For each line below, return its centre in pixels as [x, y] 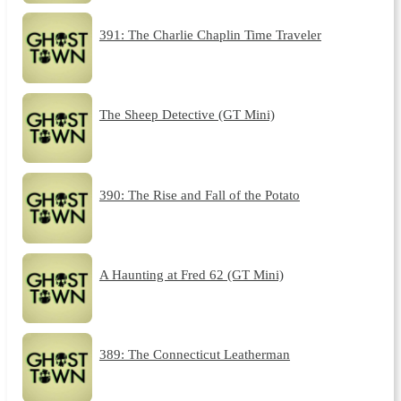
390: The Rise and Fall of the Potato [199, 194]
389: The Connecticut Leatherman [194, 354]
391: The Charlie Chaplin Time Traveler [210, 34]
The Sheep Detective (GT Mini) [187, 115]
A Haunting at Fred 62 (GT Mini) [191, 274]
